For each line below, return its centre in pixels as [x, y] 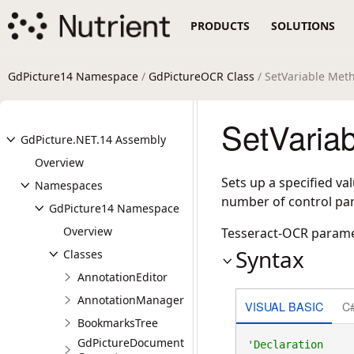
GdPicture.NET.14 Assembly [93, 139]
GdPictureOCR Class [201, 76]
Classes [83, 254]
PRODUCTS [220, 26]
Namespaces [69, 185]
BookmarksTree [118, 323]
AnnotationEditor [122, 277]
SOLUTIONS [303, 26]
